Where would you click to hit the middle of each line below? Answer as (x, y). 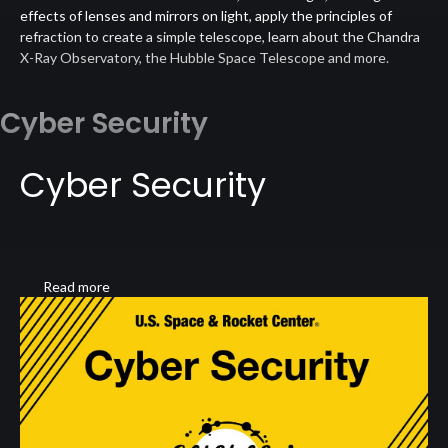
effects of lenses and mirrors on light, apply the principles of (206, 15)
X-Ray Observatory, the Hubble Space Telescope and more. (204, 57)
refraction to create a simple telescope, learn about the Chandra (220, 36)
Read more (76, 286)
